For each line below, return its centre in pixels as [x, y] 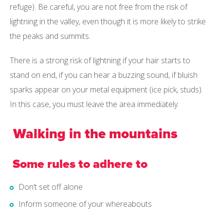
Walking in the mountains [94, 134]
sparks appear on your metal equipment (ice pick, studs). [106, 90]
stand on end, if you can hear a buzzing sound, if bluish [104, 75]
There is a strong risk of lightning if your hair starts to [100, 61]
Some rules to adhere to [80, 164]
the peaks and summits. [50, 36]
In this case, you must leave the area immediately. [94, 104]
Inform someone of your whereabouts [85, 204]
